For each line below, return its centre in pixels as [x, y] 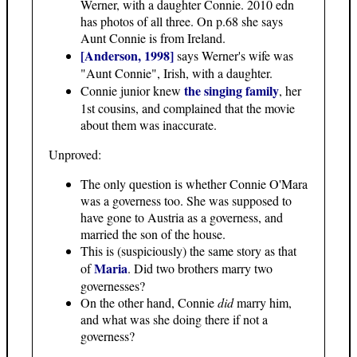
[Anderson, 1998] [127, 56]
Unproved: [75, 155]
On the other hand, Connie [149, 303]
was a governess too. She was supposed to [186, 201]
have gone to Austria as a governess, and [182, 218]
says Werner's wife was [233, 56]
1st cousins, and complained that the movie [188, 108]
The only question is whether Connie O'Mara [194, 184]
